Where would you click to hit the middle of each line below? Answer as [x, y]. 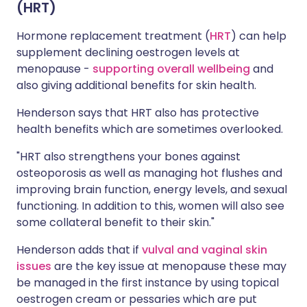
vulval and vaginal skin [205, 250]
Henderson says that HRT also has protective [138, 113]
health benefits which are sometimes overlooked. [150, 129]
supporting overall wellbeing [171, 69]
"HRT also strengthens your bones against [128, 157]
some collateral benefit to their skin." [115, 222]
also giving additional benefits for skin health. [136, 85]
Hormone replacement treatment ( [113, 36]
